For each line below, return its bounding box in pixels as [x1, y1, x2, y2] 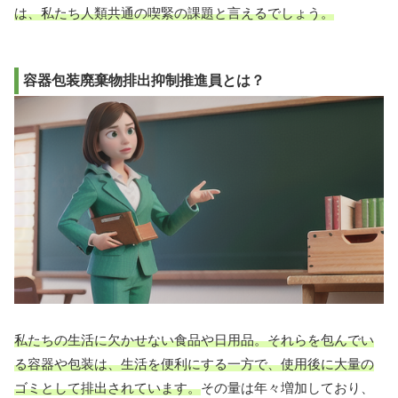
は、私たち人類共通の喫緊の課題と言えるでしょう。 [14, 5, 334, 21]
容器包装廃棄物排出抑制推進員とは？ [23, 73, 265, 89]
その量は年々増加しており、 [201, 379, 374, 395]
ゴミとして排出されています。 [14, 379, 201, 395]
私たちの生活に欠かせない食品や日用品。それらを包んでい [14, 331, 374, 347]
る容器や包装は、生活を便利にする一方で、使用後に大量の [14, 355, 374, 371]
